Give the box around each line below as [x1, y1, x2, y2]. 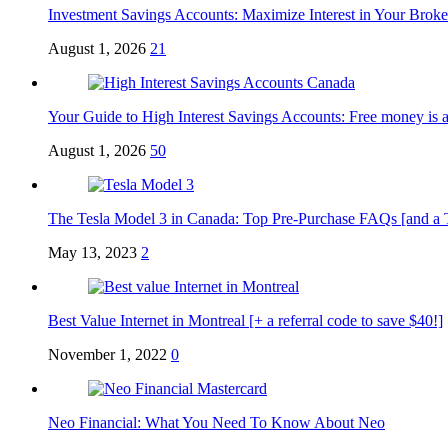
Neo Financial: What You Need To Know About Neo [48, 414, 385, 432]
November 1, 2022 [48, 346, 167, 364]
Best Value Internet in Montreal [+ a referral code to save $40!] [48, 312, 443, 330]
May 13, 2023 [48, 244, 137, 262]
